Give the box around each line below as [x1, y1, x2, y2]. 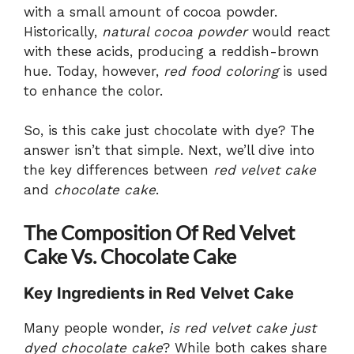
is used [278, 62, 328, 79]
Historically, [24, 23, 102, 40]
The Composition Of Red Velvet [24, 220, 295, 244]
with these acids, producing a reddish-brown [24, 43, 319, 59]
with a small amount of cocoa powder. [24, 3, 277, 20]
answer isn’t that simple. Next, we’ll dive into [24, 142, 314, 159]
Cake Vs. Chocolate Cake [24, 243, 236, 268]
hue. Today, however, [24, 62, 164, 79]
